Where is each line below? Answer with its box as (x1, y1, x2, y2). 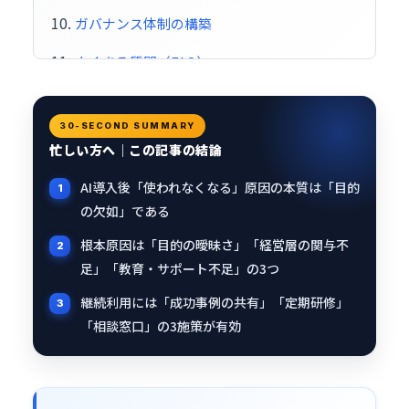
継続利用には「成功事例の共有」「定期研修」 (80, 293, 349, 311)
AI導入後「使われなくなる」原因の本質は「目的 (80, 178, 360, 196)
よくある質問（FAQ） (75, 52, 210, 71)
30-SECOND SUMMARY (59, 121, 195, 131)
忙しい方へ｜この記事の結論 (49, 141, 223, 159)
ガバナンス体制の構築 (75, 14, 212, 33)
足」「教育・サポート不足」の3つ (80, 259, 279, 278)
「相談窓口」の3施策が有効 (80, 317, 241, 335)
